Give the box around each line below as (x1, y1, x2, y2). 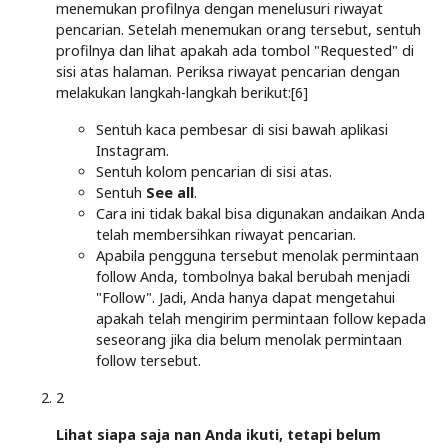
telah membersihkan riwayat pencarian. (96, 224, 356, 244)
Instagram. (96, 140, 169, 160)
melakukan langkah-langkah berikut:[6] (56, 82, 308, 102)
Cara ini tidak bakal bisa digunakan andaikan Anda (96, 203, 425, 223)
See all (146, 182, 194, 202)
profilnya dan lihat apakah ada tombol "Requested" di (56, 40, 414, 60)
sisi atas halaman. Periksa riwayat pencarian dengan (56, 61, 400, 81)
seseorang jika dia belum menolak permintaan (96, 329, 402, 349)
